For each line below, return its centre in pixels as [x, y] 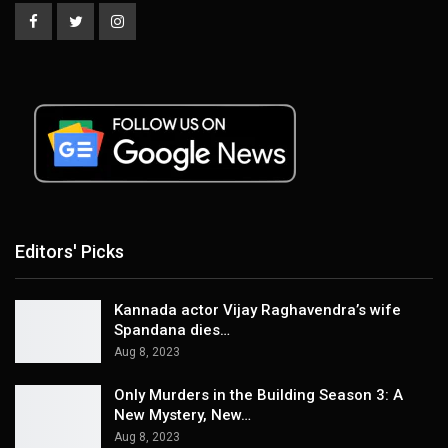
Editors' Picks [69, 252]
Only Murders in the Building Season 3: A [258, 395]
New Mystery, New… [182, 415]
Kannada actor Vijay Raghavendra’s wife [257, 309]
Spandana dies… [172, 329]
